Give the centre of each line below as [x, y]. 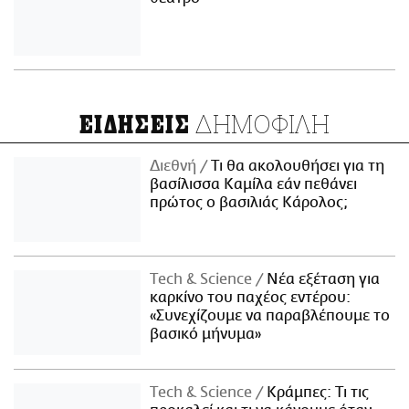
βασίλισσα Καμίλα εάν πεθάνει [254, 184]
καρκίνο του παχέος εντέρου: [251, 297]
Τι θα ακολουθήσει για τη [296, 166]
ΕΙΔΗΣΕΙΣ [135, 125]
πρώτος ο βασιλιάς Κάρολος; [249, 202]
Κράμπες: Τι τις [316, 392]
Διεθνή [175, 166]
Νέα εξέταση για [322, 279]
